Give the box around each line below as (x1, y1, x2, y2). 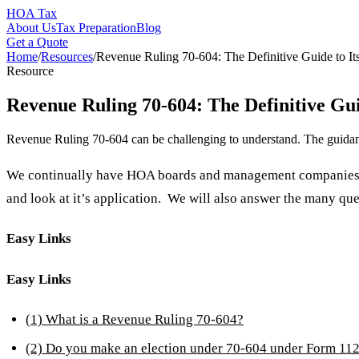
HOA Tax (6, 6, 57, 20)
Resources (41, 50, 93, 63)
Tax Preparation (56, 21, 136, 34)
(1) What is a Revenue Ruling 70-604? (26, 311, 244, 327)
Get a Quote (6, 35, 68, 49)
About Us (6, 21, 56, 34)
